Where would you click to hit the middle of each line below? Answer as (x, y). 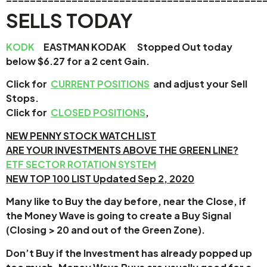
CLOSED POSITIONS (98, 113)
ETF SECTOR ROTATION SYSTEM (81, 164)
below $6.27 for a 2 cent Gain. (82, 61)
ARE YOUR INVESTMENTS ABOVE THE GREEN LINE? (122, 150)
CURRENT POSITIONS (100, 84)
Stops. (25, 98)
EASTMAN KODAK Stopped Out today (133, 46)
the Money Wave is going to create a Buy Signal (119, 216)
